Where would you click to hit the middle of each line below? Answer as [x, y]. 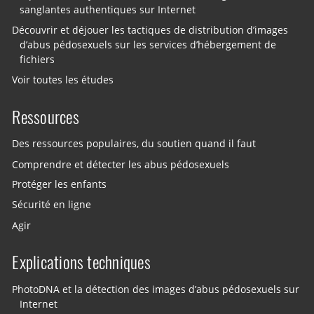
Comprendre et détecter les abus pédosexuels [121, 164]
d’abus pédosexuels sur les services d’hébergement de [148, 45]
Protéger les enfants [60, 185]
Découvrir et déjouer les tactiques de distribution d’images [150, 30]
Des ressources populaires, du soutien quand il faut [134, 144]
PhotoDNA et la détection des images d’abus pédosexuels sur [156, 289]
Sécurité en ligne [52, 205]
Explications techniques [81, 262]
